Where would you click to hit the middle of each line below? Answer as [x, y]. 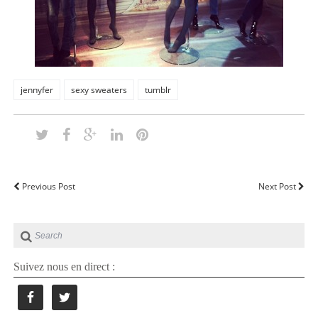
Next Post [279, 187]
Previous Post [47, 187]
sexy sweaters [99, 90]
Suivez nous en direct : [64, 267]
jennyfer [37, 90]
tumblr [158, 90]
